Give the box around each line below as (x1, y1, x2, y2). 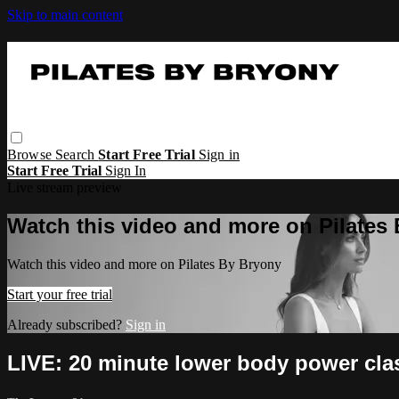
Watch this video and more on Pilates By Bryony (7, 256, 281, 272)
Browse (7, 146, 56, 162)
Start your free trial (7, 286, 112, 302)
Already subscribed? (7, 316, 126, 332)
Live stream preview (7, 179, 122, 195)
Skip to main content (7, 7, 123, 22)
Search (55, 146, 99, 162)
